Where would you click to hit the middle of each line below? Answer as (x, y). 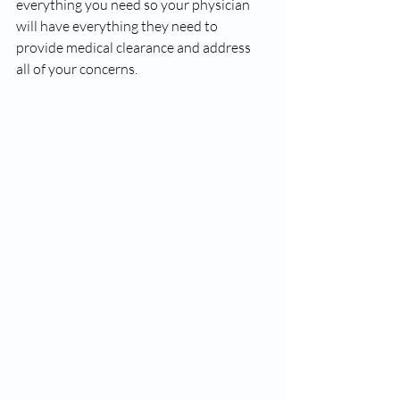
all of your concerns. (78, 69)
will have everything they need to (118, 26)
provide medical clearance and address (135, 47)
